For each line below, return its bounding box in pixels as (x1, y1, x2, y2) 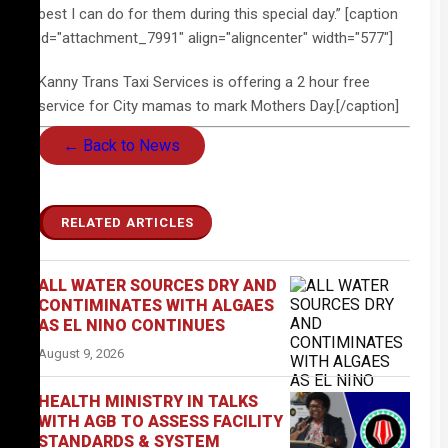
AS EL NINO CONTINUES (38, 316, 225, 335)
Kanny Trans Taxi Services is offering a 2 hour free (38, 73, 370, 91)
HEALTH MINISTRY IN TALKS (38, 392, 258, 411)
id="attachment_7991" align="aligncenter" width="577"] (38, 29, 393, 47)
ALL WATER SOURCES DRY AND (38, 276, 277, 295)
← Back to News (63, 136, 180, 155)
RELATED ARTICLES (61, 215, 194, 230)
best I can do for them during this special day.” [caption (38, 5, 398, 23)
